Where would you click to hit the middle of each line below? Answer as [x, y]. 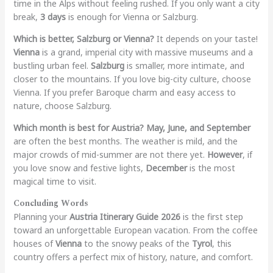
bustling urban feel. [52, 65]
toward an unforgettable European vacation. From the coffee [135, 230]
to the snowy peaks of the [136, 243]
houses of [34, 243]
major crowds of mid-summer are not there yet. [110, 154]
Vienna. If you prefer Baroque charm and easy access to [124, 92]
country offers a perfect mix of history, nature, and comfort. [133, 257]
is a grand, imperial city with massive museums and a [146, 52]
